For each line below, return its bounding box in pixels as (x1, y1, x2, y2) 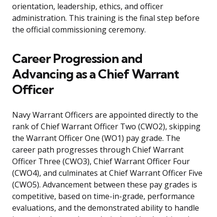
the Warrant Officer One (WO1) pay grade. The (12, 133, 180, 144)
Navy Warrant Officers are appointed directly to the (12, 109, 198, 121)
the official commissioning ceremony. (12, 24, 146, 35)
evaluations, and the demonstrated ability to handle (12, 202, 199, 214)
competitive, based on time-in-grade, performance (12, 191, 195, 202)
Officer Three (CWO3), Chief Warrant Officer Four (12, 156, 190, 167)
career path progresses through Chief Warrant (12, 144, 184, 155)
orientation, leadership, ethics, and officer (12, 1, 163, 12)
